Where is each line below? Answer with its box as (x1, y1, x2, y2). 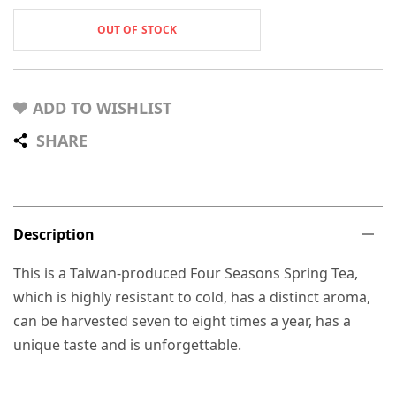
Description (13, 224, 95, 244)
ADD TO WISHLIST (33, 96, 171, 118)
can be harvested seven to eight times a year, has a (13, 310, 352, 331)
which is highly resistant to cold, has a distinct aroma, (13, 286, 371, 307)
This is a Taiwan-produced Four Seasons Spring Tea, (13, 263, 359, 283)
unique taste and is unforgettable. (13, 334, 242, 354)
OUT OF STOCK (97, 21, 177, 37)
